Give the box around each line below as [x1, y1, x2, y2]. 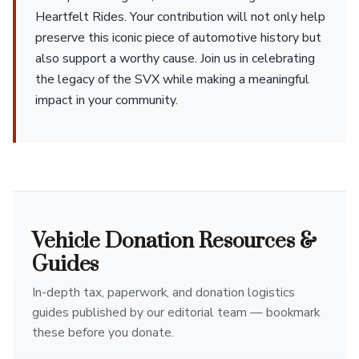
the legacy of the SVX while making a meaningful [35, 71, 309, 88]
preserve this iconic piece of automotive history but [35, 29, 321, 46]
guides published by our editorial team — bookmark [32, 304, 320, 321]
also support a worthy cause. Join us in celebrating [35, 50, 315, 67]
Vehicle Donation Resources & [32, 228, 317, 255]
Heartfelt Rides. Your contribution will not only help [35, 8, 325, 26]
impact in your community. [35, 91, 178, 109]
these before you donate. [32, 324, 174, 341]
